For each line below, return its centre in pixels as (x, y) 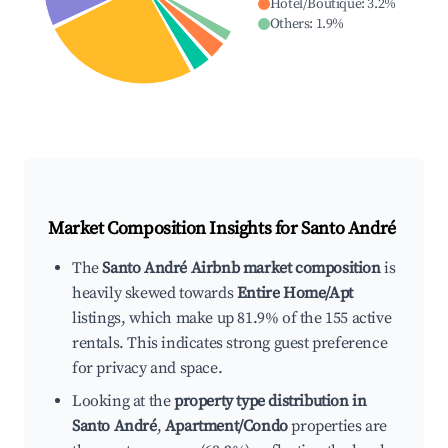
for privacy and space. (147, 368)
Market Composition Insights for (175, 229)
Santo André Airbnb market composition (241, 268)
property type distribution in (270, 401)
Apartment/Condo (226, 426)
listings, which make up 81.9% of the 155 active (232, 318)
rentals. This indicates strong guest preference (230, 343)
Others (289, 24)
